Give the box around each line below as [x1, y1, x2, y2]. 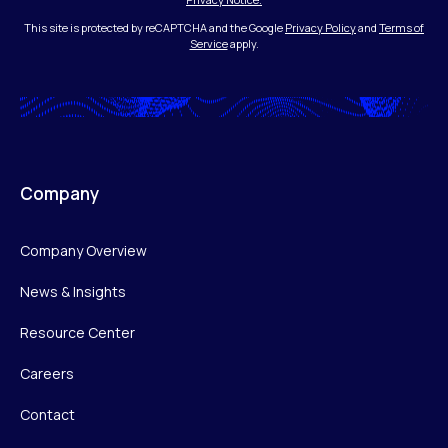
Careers [20, 363, 74, 383]
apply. [227, 35, 259, 51]
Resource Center [20, 322, 135, 342]
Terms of [379, 19, 424, 35]
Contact [20, 404, 75, 424]
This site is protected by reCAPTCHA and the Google [24, 19, 285, 35]
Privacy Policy [285, 19, 356, 35]
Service [189, 35, 228, 51]
